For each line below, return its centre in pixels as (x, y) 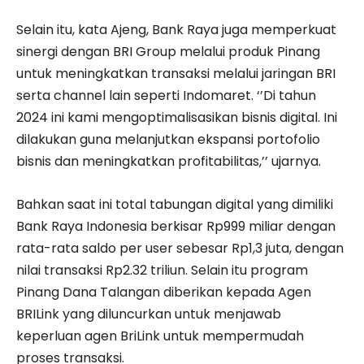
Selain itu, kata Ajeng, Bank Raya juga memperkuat (176, 30)
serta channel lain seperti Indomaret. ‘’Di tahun (166, 96)
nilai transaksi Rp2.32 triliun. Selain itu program (162, 271)
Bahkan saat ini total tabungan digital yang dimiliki (175, 205)
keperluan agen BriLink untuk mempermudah (160, 336)
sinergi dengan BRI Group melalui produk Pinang (168, 52)
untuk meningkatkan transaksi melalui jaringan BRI (176, 74)
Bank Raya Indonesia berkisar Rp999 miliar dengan (176, 227)
